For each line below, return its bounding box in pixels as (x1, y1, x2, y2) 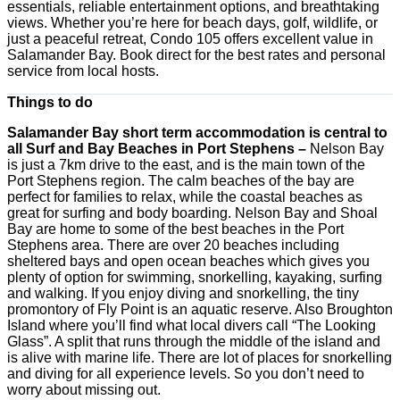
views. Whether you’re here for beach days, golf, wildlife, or (7, 15, 378, 31)
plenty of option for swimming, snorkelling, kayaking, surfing (7, 270, 382, 286)
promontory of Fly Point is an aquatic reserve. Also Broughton (7, 302, 393, 318)
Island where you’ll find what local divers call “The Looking (7, 318, 376, 334)
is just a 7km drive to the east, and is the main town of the (7, 157, 365, 173)
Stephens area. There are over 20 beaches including (7, 237, 339, 254)
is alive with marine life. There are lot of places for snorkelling (7, 350, 392, 366)
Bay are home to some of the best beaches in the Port (7, 221, 344, 237)
